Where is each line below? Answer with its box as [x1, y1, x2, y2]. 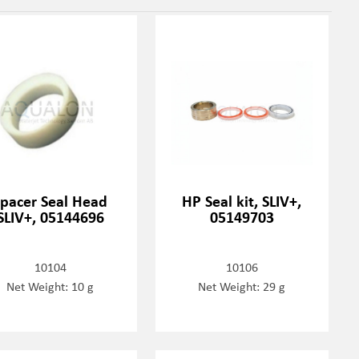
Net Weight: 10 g [6, 277, 95, 296]
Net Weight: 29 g [198, 277, 286, 296]
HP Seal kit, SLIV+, [182, 190, 302, 212]
